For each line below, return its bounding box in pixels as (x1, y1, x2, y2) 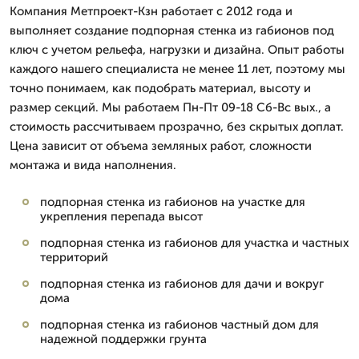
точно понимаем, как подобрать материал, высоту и (10, 81, 311, 95)
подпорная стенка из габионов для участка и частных (40, 236, 349, 250)
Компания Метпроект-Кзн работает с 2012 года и (10, 4, 292, 18)
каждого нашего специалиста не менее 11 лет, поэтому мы (10, 62, 345, 76)
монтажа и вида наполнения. (10, 158, 176, 172)
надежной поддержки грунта (40, 332, 207, 346)
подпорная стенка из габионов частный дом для (40, 317, 319, 332)
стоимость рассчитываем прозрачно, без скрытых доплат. (10, 119, 344, 134)
